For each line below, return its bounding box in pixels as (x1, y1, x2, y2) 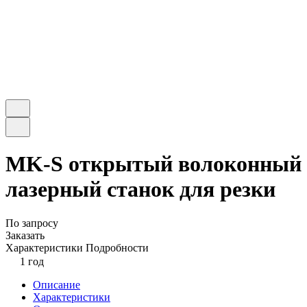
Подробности (86, 241, 149, 254)
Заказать (5, 229, 45, 241)
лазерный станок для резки (5, 177, 275, 202)
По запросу (5, 217, 58, 229)
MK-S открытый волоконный (5, 151, 302, 177)
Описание (33, 278, 80, 291)
